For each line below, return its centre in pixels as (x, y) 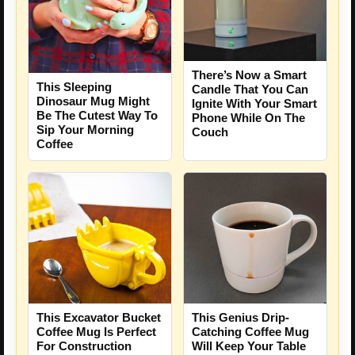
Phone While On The (248, 118)
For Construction (84, 346)
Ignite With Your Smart (254, 104)
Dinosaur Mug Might (93, 101)
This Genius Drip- (240, 318)
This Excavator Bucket (99, 318)
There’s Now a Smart (249, 75)
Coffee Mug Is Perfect (96, 332)
